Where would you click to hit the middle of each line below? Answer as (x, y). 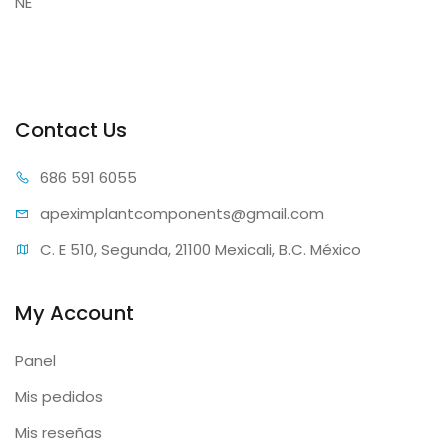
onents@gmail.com (251, 213)
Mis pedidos (59, 396)
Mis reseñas (58, 432)
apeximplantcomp (109, 213)
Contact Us (71, 130)
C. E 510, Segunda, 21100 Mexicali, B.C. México (200, 249)
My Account (74, 313)
